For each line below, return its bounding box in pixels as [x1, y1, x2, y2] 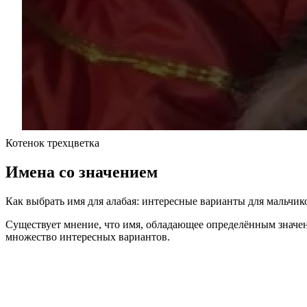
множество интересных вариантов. [5, 231, 170, 243]
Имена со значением [5, 163, 158, 182]
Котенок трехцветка [5, 137, 99, 149]
